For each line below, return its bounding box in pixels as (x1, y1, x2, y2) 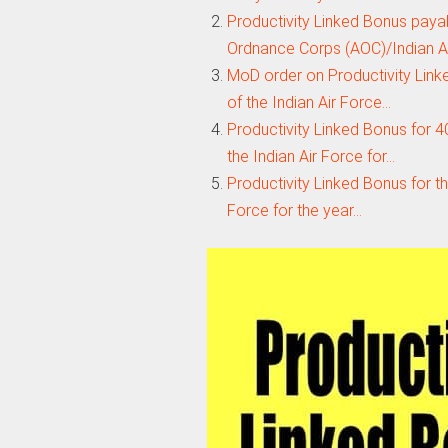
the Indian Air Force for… (226, 146, 395, 166)
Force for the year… (226, 200, 362, 220)
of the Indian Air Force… (226, 92, 391, 112)
